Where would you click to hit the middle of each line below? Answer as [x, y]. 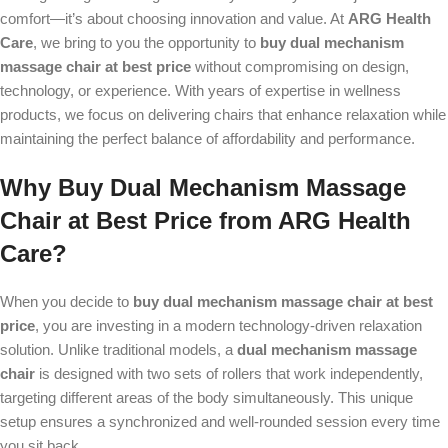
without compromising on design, [300, 66]
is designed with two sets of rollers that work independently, [229, 373]
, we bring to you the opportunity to [146, 42]
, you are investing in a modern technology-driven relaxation [228, 325]
